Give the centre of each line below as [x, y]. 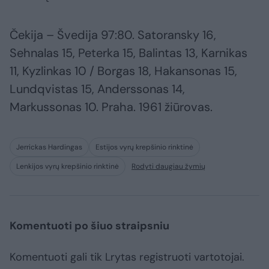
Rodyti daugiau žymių [168, 167]
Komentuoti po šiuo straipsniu [89, 226]
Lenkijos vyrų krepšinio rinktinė [68, 167]
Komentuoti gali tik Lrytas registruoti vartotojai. [127, 257]
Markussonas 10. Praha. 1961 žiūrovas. [111, 107]
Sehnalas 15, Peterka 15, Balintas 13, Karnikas [128, 53]
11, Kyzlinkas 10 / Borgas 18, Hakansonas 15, [123, 71]
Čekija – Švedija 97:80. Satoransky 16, [113, 35]
